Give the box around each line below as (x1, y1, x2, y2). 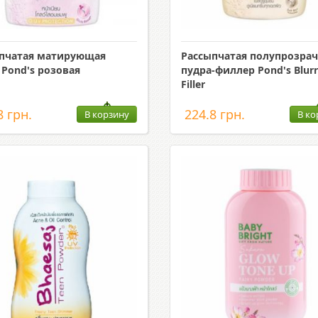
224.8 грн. (184, 106, 245, 123)
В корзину (84, 108, 129, 121)
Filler (180, 77, 205, 91)
